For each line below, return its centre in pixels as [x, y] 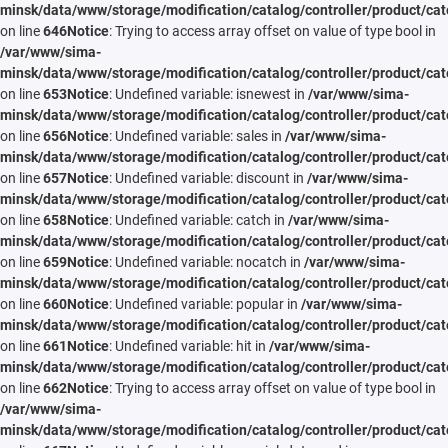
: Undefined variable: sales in [197, 136]
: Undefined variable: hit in [189, 346]
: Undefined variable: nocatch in [206, 262]
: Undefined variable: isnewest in [208, 94]
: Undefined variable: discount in [208, 178]
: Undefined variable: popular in [205, 304]
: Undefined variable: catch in [198, 220]
